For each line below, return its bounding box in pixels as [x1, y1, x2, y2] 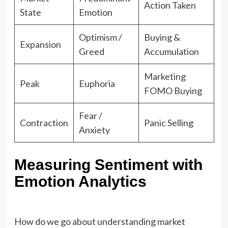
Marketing [144, 71, 186, 82]
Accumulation [144, 46, 199, 57]
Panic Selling [144, 117, 193, 128]
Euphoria [78, 78, 115, 89]
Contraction [19, 117, 68, 128]
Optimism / [78, 32, 122, 43]
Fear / [78, 110, 102, 121]
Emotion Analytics [14, 173, 147, 190]
